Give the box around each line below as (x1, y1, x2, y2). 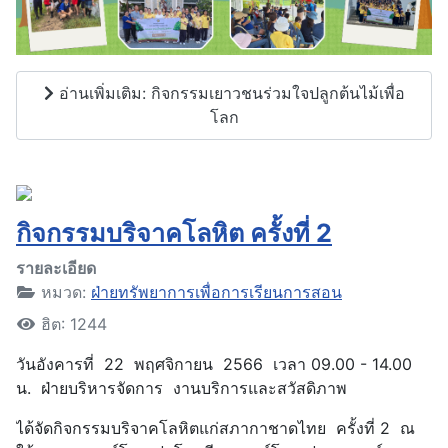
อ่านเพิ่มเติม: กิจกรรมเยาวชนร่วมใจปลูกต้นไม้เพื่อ (53, 83, 405, 104)
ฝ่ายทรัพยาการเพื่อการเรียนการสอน (91, 281, 342, 302)
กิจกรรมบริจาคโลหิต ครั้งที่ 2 (16, 217, 332, 248)
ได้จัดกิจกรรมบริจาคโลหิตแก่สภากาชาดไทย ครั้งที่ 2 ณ (16, 417, 415, 438)
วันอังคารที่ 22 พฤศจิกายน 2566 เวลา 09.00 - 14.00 (16, 353, 412, 374)
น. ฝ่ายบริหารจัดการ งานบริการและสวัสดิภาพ (16, 377, 347, 398)
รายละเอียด (16, 257, 96, 278)
